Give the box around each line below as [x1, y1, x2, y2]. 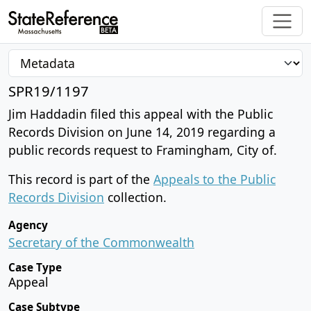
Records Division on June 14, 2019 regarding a [8, 123, 276, 140]
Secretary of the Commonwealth [8, 233, 194, 251]
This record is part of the [8, 170, 153, 187]
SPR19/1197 [8, 81, 89, 101]
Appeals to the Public [153, 170, 276, 187]
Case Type [8, 260, 62, 275]
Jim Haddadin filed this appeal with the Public [8, 105, 273, 122]
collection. [104, 188, 167, 205]
